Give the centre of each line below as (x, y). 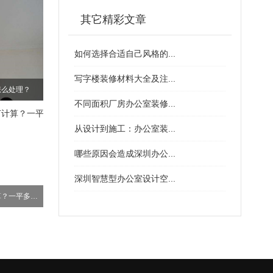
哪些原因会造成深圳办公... (125, 154)
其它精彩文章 (113, 19)
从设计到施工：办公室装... (125, 129)
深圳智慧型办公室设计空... (125, 179)
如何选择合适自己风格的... (125, 54)
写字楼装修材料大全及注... (125, 79)
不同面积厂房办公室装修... (125, 104)
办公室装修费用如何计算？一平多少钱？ (34, 196)
